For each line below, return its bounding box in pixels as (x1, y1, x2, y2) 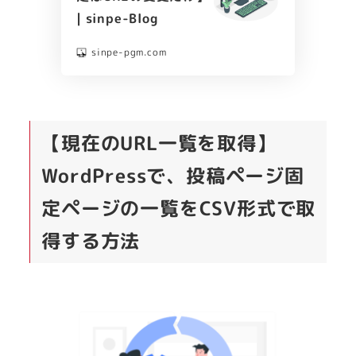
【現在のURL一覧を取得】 (41, 129, 277, 157)
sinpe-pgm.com (91, 44, 167, 59)
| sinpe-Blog (75, 9, 158, 27)
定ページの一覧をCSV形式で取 (41, 194, 316, 222)
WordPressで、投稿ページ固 (41, 161, 304, 189)
